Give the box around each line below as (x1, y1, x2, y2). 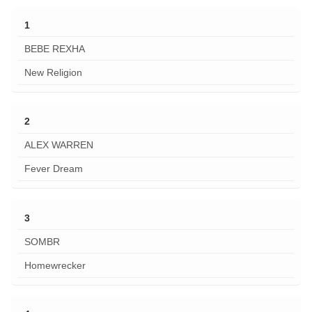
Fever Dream (24, 163, 83, 175)
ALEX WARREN (24, 139, 93, 151)
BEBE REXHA (24, 42, 85, 54)
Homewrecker (24, 259, 86, 271)
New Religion (24, 67, 82, 79)
